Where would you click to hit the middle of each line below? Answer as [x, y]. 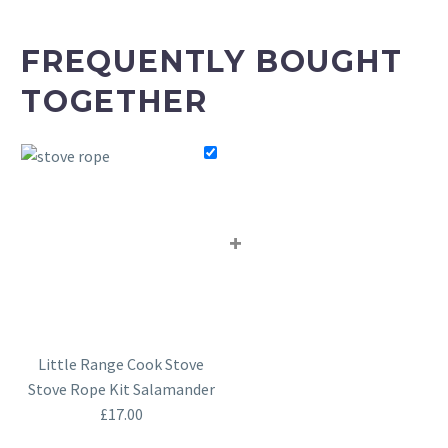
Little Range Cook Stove [121, 364]
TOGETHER [114, 102]
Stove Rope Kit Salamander [121, 389]
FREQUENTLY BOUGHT [212, 62]
